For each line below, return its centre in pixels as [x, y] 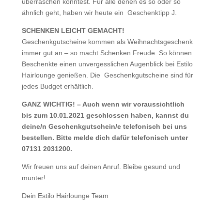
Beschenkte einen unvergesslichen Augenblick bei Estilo [107, 64]
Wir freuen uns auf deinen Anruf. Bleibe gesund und [101, 167]
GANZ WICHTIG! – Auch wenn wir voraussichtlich [103, 104]
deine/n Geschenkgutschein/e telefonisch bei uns [104, 127]
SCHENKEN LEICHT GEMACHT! [73, 31]
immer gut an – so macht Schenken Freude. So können [107, 53]
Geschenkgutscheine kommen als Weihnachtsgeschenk [107, 42]
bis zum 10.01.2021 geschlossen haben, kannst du [105, 116]
